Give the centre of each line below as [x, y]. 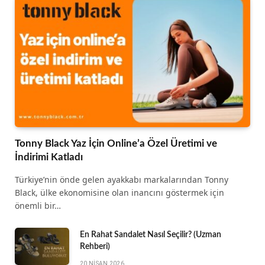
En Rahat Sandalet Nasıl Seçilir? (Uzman [151, 235]
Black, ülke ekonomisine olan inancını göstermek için [119, 192]
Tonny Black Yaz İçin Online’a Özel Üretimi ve [116, 143]
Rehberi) [95, 246]
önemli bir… [38, 205]
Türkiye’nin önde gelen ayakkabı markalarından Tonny [122, 179]
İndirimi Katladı [49, 157]
